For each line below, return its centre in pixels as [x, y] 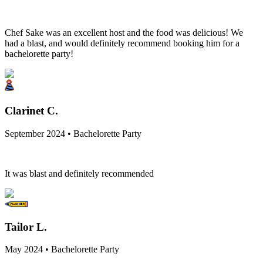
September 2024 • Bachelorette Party [73, 133]
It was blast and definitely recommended [79, 173]
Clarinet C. [31, 111]
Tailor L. [26, 227]
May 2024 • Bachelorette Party [62, 249]
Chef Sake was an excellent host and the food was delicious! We [124, 33]
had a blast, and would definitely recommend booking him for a [122, 43]
